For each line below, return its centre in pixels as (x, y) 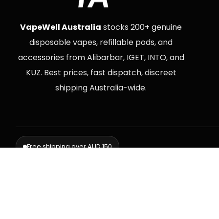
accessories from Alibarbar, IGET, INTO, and (101, 57)
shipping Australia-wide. (101, 88)
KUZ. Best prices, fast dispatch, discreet (101, 73)
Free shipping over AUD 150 (69, 146)
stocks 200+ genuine (142, 27)
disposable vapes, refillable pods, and (101, 42)
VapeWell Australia (61, 27)
